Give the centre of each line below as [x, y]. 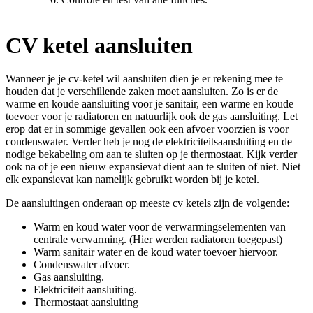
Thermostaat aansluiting [86, 302]
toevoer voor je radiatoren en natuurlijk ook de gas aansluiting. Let [152, 116]
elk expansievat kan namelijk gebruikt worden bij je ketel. [132, 179]
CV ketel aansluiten [99, 45]
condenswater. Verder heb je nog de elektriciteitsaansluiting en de [149, 141]
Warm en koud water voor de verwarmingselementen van [160, 226]
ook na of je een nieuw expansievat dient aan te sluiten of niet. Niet [153, 166]
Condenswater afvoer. [82, 264]
